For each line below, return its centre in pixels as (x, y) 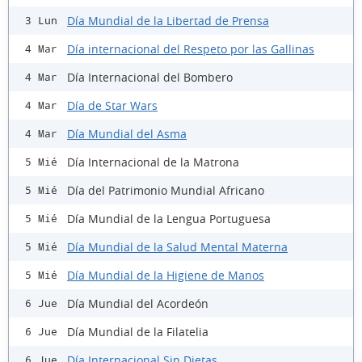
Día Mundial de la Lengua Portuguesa (169, 218)
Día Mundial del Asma (127, 133)
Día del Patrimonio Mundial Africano (166, 190)
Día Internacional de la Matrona (153, 162)
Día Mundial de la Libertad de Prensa (168, 20)
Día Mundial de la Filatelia (138, 331)
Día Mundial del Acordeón (138, 303)
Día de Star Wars (112, 105)
